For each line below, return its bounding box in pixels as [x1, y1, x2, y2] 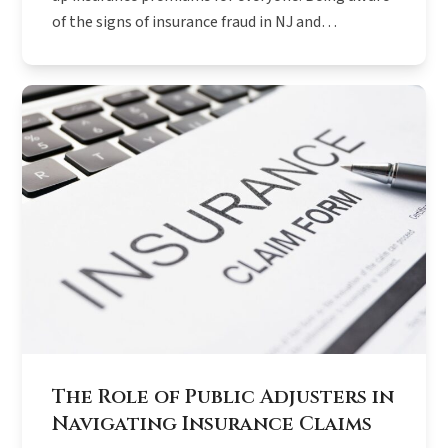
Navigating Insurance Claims [52, 410, 373, 437]
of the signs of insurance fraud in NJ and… [52, 11, 338, 33]
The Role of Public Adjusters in [52, 383, 395, 410]
